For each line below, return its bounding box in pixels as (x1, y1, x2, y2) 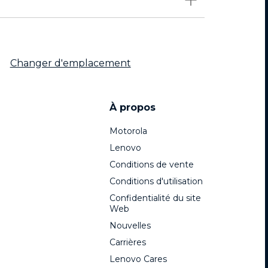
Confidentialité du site (109, 193, 201, 204)
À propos (109, 102, 156, 114)
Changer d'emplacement (10, 57, 131, 69)
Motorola (109, 126, 147, 137)
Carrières (109, 237, 146, 248)
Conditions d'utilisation (109, 176, 203, 187)
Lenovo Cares (109, 254, 167, 265)
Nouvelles (109, 220, 151, 232)
